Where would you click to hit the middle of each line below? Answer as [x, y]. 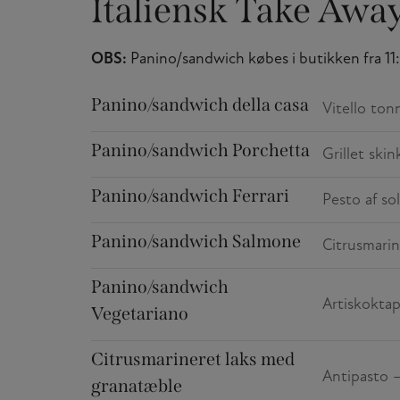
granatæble [137, 386]
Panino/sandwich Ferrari [190, 196]
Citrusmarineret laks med [193, 359]
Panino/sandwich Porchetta [200, 150]
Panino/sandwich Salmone [196, 242]
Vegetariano [140, 314]
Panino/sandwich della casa [200, 105]
